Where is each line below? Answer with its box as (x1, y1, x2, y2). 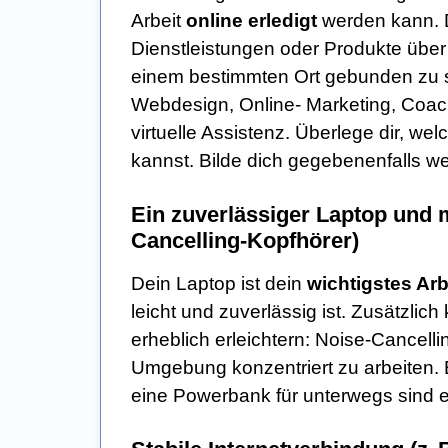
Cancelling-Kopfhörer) (131, 228, 359, 254)
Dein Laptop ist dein (131, 273, 307, 295)
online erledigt (186, 10, 317, 32)
